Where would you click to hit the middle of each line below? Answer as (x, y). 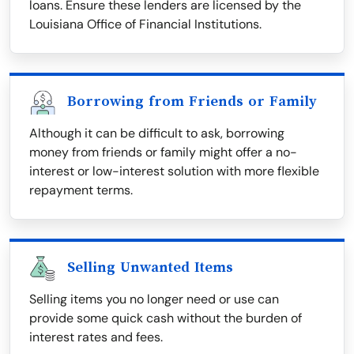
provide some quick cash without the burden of (166, 318)
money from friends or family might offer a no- (163, 153)
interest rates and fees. (96, 337)
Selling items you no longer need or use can (154, 299)
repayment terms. (81, 190)
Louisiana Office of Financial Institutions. (145, 24)
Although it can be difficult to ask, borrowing (157, 134)
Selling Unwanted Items (150, 267)
